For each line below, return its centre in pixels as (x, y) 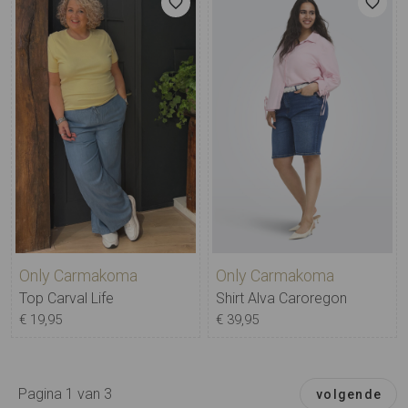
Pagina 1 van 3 (65, 393)
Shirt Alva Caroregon (281, 298)
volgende (349, 394)
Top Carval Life (66, 298)
